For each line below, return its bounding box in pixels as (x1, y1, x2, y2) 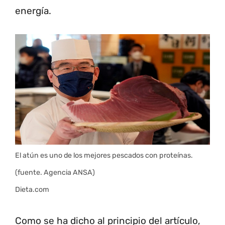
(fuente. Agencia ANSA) (15, 168, 95, 177)
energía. (15, 5, 51, 17)
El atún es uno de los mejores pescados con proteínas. (15, 151, 193, 160)
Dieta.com (15, 185, 49, 194)
